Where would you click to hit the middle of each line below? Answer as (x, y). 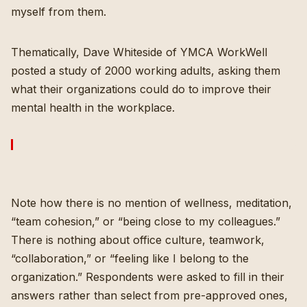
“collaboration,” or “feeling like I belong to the (130, 258)
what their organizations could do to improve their (141, 89)
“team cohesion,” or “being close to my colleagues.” (146, 221)
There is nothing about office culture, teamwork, (138, 240)
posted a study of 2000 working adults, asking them (146, 70)
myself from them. (59, 11)
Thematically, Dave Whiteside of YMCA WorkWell (139, 52)
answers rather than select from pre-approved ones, (149, 295)
